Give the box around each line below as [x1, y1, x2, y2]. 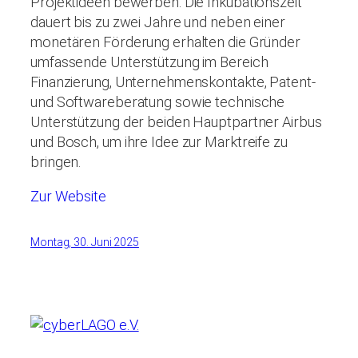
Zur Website [30, 188, 106, 205]
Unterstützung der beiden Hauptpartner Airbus [30, 113, 322, 131]
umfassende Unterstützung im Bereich [30, 54, 268, 71]
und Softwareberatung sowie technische [30, 93, 285, 111]
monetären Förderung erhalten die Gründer [30, 34, 300, 51]
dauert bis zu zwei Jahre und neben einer [30, 14, 285, 31]
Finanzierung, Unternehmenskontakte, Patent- [30, 74, 316, 91]
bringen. [30, 153, 82, 171]
